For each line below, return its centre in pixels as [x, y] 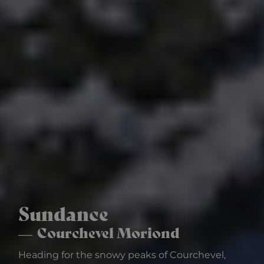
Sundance [63, 212]
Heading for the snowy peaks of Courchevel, [122, 255]
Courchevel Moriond [108, 232]
